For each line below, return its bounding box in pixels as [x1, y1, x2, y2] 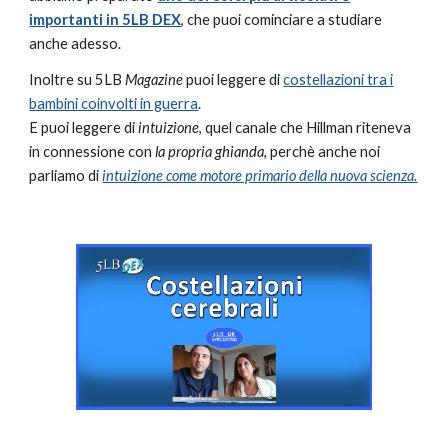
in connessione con [29, 143, 156, 160]
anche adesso [29, 35, 119, 52]
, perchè [264, 143, 316, 160]
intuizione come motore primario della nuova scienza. [102, 167, 418, 184]
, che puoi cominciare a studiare [181, 11, 383, 28]
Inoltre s [29, 71, 85, 88]
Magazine [125, 71, 187, 88]
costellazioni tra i [283, 71, 394, 88]
